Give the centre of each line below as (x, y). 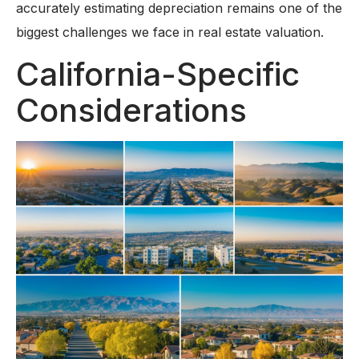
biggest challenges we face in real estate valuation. (170, 32)
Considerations (131, 110)
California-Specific (158, 74)
